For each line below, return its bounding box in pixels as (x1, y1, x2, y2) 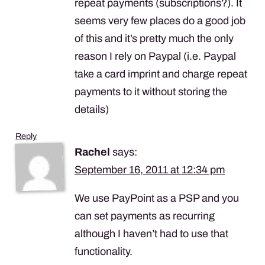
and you (199, 192, 239, 204)
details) (75, 103, 109, 115)
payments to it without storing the (75, 85, 227, 98)
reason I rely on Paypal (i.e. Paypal (75, 50, 236, 62)
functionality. (75, 245, 132, 257)
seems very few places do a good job (75, 14, 245, 27)
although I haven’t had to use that (75, 227, 228, 240)
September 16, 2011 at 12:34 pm (75, 163, 225, 176)
